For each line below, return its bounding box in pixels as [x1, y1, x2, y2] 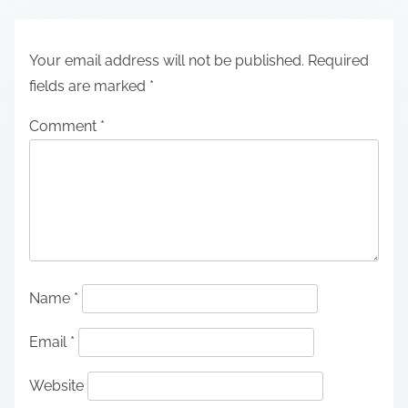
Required [308, 51, 369, 69]
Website [29, 376, 84, 394]
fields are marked [29, 76, 149, 95]
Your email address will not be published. [29, 51, 304, 69]
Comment [29, 117, 100, 135]
